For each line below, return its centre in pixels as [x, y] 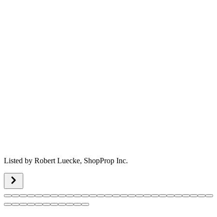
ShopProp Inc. [106, 161]
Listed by [19, 161]
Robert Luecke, [59, 161]
